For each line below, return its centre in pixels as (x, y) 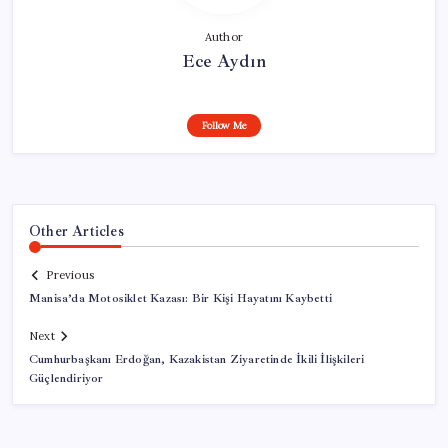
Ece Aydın (224, 60)
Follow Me (224, 125)
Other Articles (76, 230)
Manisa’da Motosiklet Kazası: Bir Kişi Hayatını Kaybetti (180, 299)
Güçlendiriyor (66, 379)
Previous (70, 275)
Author (224, 36)
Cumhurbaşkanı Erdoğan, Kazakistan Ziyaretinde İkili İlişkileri (197, 360)
